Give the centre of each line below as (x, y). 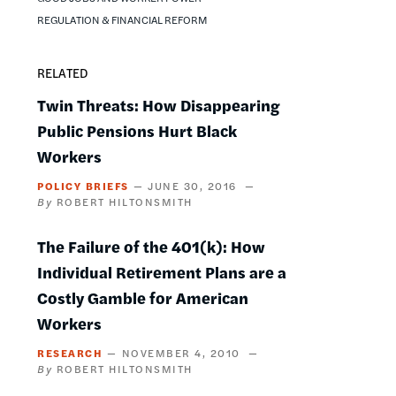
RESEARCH (70, 352)
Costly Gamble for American (143, 297)
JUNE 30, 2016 (192, 185)
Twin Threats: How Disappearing (159, 104)
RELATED (62, 72)
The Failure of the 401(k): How (151, 246)
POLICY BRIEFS (83, 185)
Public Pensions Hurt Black (137, 130)
